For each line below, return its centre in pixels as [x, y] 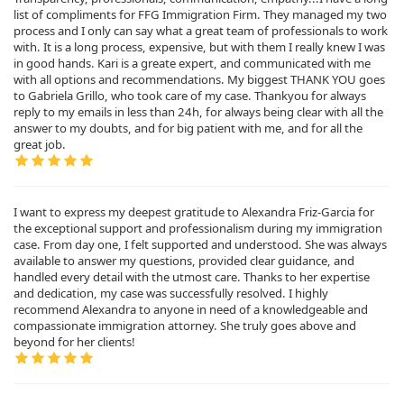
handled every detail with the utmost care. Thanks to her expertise [192, 276]
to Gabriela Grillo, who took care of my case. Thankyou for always [190, 96]
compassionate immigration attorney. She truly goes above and [185, 325]
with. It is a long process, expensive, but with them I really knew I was [199, 47]
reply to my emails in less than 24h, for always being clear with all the [198, 112]
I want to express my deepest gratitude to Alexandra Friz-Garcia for [194, 211]
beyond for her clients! [74, 341]
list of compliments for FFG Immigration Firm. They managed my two [200, 15]
